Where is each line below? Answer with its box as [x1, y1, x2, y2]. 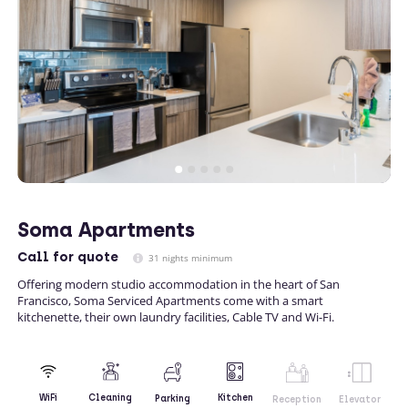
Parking [155, 392, 191, 404]
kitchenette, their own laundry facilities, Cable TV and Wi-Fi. [17, 308, 334, 325]
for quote [49, 249, 118, 265]
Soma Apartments [17, 217, 195, 242]
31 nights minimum [146, 250, 232, 264]
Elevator [338, 393, 381, 405]
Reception [272, 393, 322, 405]
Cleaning [88, 392, 133, 404]
